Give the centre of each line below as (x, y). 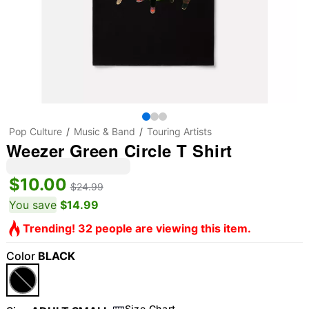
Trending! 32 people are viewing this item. (137, 228)
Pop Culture (35, 131)
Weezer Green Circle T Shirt (119, 150)
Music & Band (104, 131)
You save (32, 205)
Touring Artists (179, 131)
